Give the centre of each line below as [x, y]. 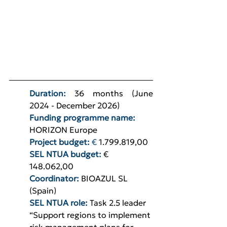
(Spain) [43, 191]
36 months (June [114, 93]
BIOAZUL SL [105, 179]
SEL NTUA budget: [66, 154]
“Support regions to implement [91, 215]
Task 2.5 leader [119, 203]
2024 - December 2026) [74, 106]
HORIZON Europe [63, 130]
